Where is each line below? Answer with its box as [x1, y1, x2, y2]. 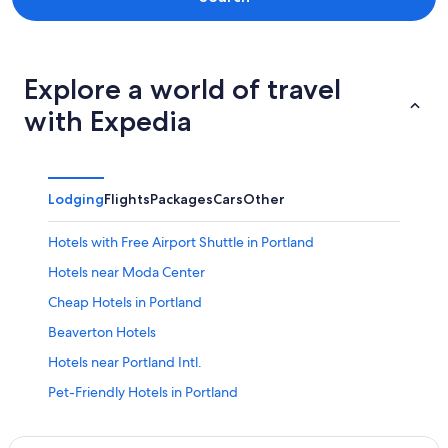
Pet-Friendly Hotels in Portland [48, 382, 238, 401]
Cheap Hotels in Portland [48, 292, 202, 311]
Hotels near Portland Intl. [48, 352, 202, 371]
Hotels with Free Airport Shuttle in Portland [48, 232, 314, 251]
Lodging [48, 189, 104, 208]
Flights [104, 189, 150, 208]
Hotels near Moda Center [48, 262, 205, 281]
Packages [150, 189, 213, 208]
